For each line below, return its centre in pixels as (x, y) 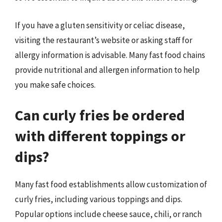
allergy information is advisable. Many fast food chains (110, 55)
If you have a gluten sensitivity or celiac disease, (100, 25)
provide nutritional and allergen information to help (107, 70)
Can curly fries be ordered (100, 115)
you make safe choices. (55, 84)
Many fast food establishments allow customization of (111, 184)
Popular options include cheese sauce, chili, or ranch (108, 214)
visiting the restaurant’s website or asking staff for (104, 40)
